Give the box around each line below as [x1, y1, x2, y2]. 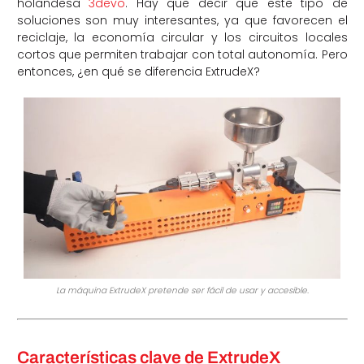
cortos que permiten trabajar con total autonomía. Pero [16, 45, 348, 63]
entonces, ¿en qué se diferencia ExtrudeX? [16, 63, 260, 80]
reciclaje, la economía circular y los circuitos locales [16, 28, 348, 45]
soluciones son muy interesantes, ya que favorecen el [16, 11, 348, 28]
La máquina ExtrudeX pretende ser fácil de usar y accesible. [55, 284, 309, 297]
